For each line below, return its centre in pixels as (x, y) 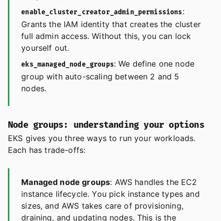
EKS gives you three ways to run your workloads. (102, 138)
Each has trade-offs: (47, 150)
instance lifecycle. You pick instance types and (110, 194)
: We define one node (154, 64)
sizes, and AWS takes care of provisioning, (102, 206)
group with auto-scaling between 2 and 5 (100, 77)
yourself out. (45, 48)
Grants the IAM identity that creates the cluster (111, 24)
